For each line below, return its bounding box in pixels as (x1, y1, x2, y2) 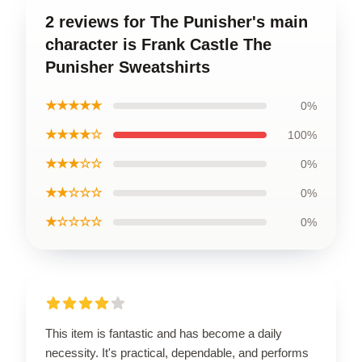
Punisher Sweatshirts (45, 58, 210, 76)
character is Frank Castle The (45, 36, 271, 53)
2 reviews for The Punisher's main (45, 13, 308, 31)
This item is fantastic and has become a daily (45, 326, 282, 340)
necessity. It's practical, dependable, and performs (45, 346, 309, 360)
